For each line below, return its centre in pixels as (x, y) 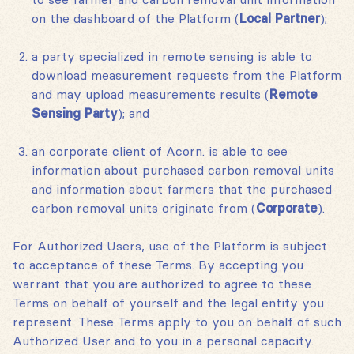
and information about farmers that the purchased (182, 189)
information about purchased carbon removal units (183, 170)
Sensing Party (75, 113)
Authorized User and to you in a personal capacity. (163, 341)
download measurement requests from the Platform (186, 75)
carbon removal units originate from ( (144, 208)
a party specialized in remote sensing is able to (172, 56)
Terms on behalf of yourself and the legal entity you (168, 303)
